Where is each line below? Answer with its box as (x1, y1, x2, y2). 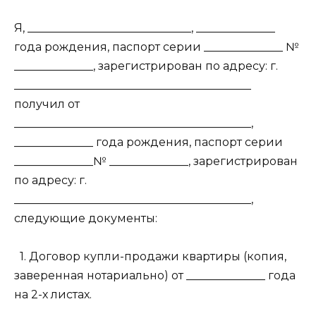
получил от (14, 97, 80, 111)
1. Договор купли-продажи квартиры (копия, (20, 249, 286, 263)
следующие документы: (14, 211, 157, 225)
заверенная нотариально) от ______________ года (14, 268, 296, 282)
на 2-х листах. (14, 287, 92, 301)
